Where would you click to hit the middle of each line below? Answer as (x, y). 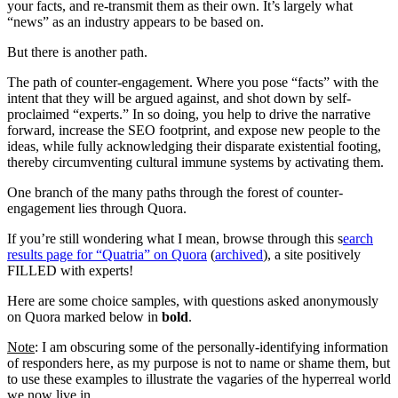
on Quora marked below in (84, 317)
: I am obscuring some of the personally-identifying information (211, 347)
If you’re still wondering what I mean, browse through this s (175, 239)
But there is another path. (77, 52)
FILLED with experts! (70, 271)
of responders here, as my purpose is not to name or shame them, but (199, 363)
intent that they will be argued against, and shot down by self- (179, 99)
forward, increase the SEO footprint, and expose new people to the (194, 131)
